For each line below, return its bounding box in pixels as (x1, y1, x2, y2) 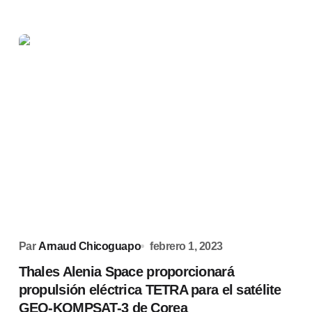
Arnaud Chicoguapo (38, 240, 141, 252)
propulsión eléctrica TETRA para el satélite (18, 282, 281, 297)
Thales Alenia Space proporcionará (18, 264, 234, 279)
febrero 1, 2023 (150, 240, 223, 252)
